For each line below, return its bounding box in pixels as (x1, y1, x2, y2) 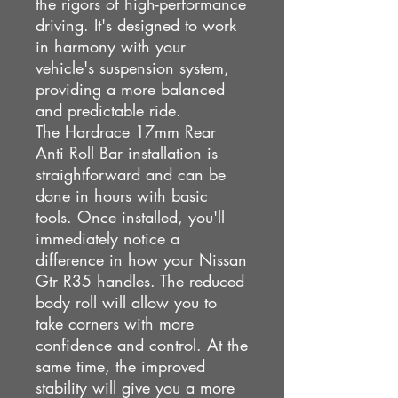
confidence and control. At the (36, 333, 248, 355)
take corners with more (36, 312, 194, 334)
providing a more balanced (36, 77, 225, 99)
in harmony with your (36, 35, 186, 57)
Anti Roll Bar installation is (36, 141, 218, 163)
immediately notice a (36, 227, 179, 249)
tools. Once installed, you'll (36, 205, 225, 227)
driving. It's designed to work (36, 13, 236, 36)
